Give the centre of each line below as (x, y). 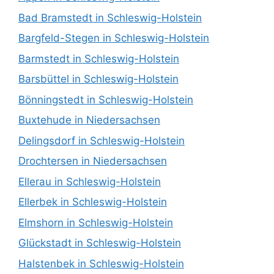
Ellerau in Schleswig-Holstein (90, 181)
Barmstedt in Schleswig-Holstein (99, 58)
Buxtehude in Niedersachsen (89, 120)
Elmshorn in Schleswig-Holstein (96, 222)
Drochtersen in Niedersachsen (93, 161)
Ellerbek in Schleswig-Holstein (93, 202)
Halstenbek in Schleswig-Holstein (101, 263)
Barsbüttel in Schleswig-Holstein (98, 79)
